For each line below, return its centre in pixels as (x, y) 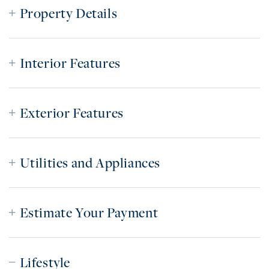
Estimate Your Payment (89, 213)
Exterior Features (71, 113)
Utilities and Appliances (90, 163)
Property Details (68, 14)
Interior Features (70, 63)
